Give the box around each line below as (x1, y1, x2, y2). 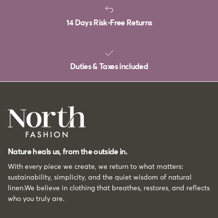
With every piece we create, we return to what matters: (8, 163, 183, 170)
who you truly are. (8, 195, 64, 202)
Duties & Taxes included (70, 62, 148, 71)
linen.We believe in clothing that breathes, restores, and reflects (8, 184, 210, 192)
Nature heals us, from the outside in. (8, 147, 127, 156)
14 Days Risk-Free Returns (66, 18, 152, 27)
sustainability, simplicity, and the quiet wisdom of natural (8, 174, 192, 181)
